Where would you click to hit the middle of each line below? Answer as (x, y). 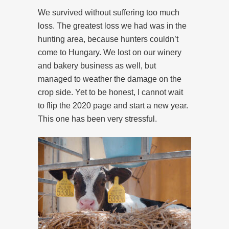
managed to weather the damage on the (110, 79)
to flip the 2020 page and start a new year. (113, 105)
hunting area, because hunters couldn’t (108, 39)
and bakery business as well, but (97, 65)
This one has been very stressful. (97, 119)
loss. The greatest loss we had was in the (112, 26)
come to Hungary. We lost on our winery (110, 52)
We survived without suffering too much (109, 12)
